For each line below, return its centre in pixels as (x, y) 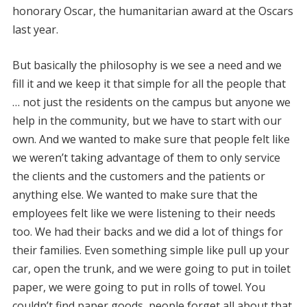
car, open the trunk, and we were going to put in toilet (151, 268)
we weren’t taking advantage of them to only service (146, 157)
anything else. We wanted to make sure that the (135, 194)
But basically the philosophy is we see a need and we (147, 65)
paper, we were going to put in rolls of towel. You (138, 287)
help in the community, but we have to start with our (147, 120)
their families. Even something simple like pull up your (150, 250)
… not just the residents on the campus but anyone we (151, 102)
